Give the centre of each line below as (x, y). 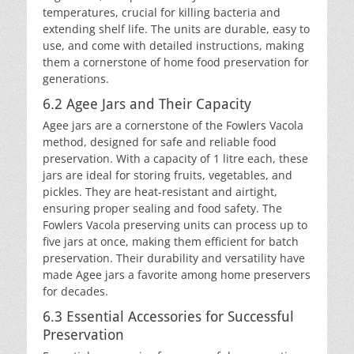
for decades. (75, 291)
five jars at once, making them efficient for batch (171, 241)
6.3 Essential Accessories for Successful (168, 316)
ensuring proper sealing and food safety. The (162, 208)
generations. (76, 79)
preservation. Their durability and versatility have (174, 258)
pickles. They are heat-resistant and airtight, (160, 192)
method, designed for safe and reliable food (160, 142)
